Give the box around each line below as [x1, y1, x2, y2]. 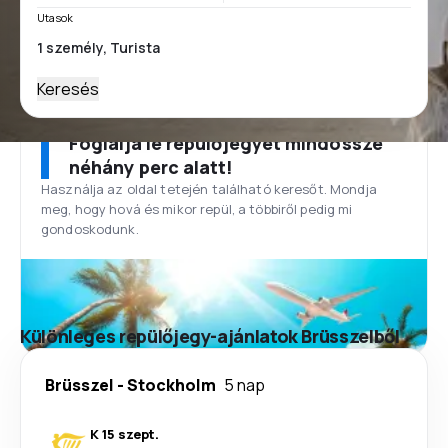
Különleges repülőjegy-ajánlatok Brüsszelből [20, 324, 400, 348]
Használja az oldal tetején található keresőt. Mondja [41, 180, 377, 198]
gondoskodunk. [41, 220, 139, 238]
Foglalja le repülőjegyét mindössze [69, 131, 383, 155]
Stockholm [127, 374, 216, 396]
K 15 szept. [90, 425, 159, 443]
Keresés [37, 78, 99, 100]
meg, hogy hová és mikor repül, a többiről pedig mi [41, 200, 353, 218]
